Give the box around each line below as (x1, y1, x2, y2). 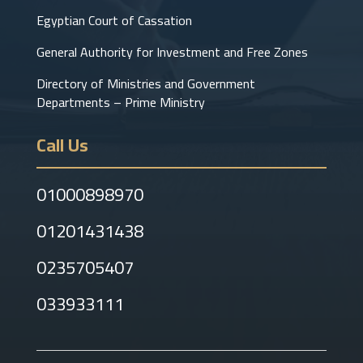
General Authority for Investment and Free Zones (36, 39, 308, 64)
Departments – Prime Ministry (36, 89, 205, 114)
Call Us (36, 127, 88, 162)
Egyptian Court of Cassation (36, 7, 192, 32)
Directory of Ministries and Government (36, 70, 255, 96)
